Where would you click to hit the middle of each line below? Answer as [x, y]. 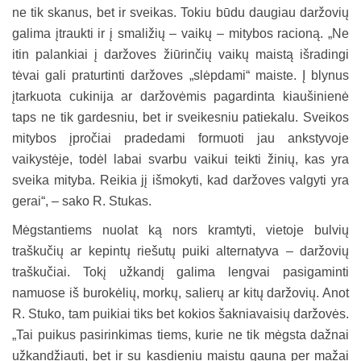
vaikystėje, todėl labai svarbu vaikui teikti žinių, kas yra [180, 159]
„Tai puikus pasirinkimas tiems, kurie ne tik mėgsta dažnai [180, 334]
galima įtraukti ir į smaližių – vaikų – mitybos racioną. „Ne [180, 33]
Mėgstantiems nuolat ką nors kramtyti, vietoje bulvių [180, 230]
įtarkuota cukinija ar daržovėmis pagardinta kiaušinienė [180, 96]
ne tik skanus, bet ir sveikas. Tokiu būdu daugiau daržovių [180, 12]
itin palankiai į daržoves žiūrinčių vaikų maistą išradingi [180, 54]
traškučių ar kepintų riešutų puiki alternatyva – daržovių [180, 251]
